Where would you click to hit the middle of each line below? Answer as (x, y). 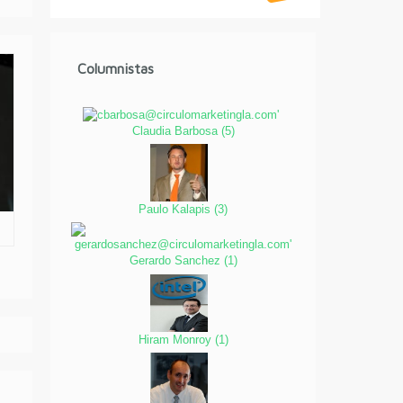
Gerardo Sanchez (176, 261)
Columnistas (116, 68)
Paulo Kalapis (177, 210)
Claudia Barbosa (176, 130)
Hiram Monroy (176, 339)
